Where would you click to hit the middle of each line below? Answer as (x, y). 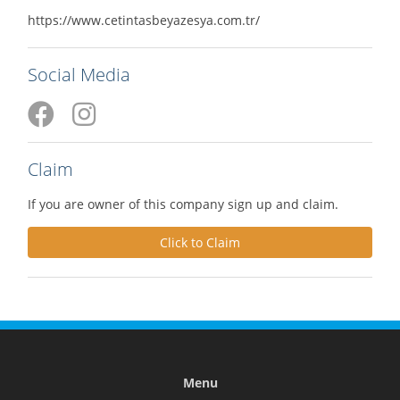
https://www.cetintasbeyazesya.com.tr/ (144, 20)
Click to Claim (200, 242)
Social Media (79, 74)
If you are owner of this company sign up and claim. (183, 204)
